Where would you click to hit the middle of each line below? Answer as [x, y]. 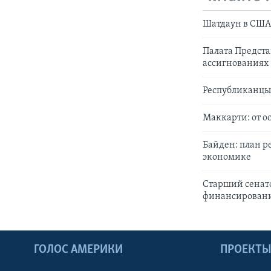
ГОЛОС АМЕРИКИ [78, 250]
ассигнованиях [236, 63]
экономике [227, 157]
